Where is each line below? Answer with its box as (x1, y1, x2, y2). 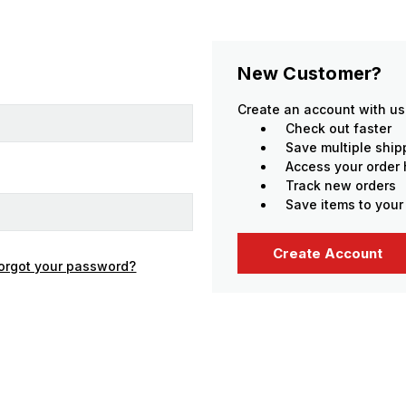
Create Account (273, 244, 383, 262)
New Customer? (237, 63, 382, 84)
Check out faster (285, 121, 392, 136)
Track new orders (285, 178, 397, 193)
